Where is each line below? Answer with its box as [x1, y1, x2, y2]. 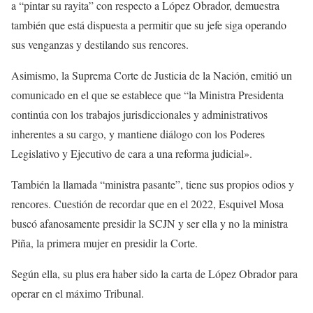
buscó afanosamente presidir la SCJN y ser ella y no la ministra [11, 216, 288, 231]
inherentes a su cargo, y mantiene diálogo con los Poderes [11, 126, 265, 142]
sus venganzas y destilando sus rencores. [11, 37, 189, 52]
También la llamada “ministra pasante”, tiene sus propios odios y [11, 177, 294, 192]
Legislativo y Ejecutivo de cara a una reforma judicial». [11, 146, 252, 161]
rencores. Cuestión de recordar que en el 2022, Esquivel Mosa [11, 196, 284, 212]
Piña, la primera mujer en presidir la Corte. [11, 235, 198, 251]
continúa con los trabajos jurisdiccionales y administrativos [11, 107, 268, 122]
